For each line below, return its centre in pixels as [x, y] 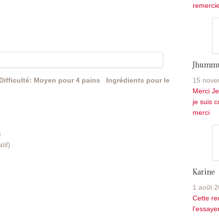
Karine [204, 172]
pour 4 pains [79, 80]
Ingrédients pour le [138, 80]
